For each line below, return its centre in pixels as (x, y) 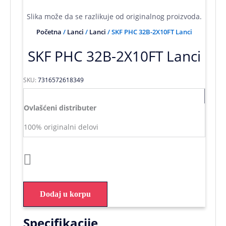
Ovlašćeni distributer (60, 107)
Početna (49, 32)
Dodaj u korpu (65, 194)
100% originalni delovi (61, 127)
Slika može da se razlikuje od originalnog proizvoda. (114, 16)
